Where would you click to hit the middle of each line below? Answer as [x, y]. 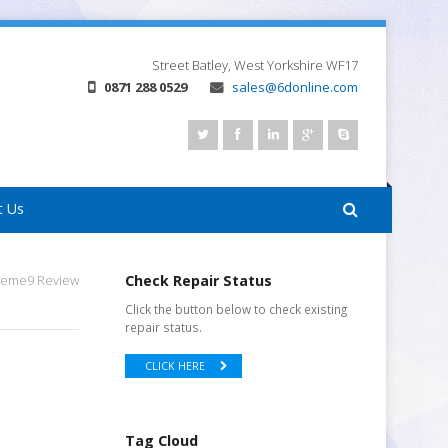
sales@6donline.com [295, 87]
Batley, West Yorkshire [257, 65]
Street [170, 65]
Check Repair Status [199, 280]
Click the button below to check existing [236, 309]
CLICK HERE [175, 366]
